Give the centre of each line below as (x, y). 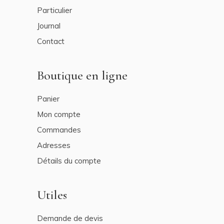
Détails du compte (69, 161)
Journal (49, 26)
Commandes (59, 130)
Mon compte (59, 114)
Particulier (54, 10)
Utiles (52, 195)
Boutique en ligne (82, 75)
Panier (48, 99)
